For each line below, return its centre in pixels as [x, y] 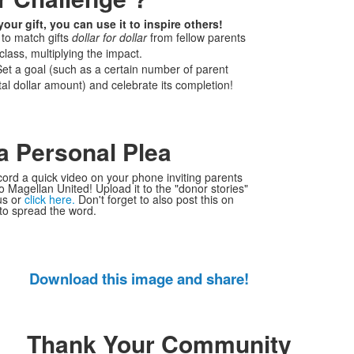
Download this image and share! [139, 279]
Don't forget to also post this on [156, 199]
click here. [51, 199]
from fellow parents [196, 37]
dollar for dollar [109, 37]
